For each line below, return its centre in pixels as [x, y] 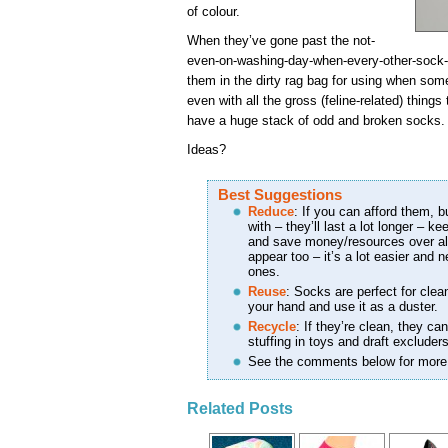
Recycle [272, 326]
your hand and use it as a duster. [343, 306]
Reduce [271, 211]
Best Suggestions [280, 194]
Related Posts [240, 408]
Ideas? [206, 149]
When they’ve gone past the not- [281, 40]
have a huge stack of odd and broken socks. [316, 120]
